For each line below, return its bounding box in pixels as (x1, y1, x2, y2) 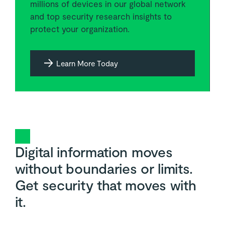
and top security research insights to (30, 11, 172, 22)
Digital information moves (15, 143, 173, 161)
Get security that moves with (15, 176, 196, 194)
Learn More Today (56, 59, 118, 68)
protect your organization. (30, 24, 130, 34)
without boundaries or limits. (15, 160, 193, 177)
